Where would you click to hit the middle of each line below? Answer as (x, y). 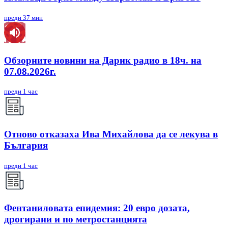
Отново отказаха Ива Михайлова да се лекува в (111, 134)
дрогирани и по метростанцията (76, 219)
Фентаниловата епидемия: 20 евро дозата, (97, 208)
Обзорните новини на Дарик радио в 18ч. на (103, 60)
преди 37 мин (23, 17)
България (26, 145)
